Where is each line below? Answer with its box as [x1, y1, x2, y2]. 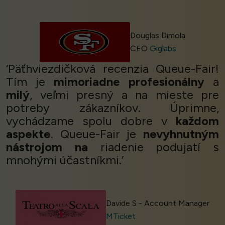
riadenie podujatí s [87, 140, 219, 155]
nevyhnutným [143, 127, 219, 142]
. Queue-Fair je [51, 127, 143, 142]
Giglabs [149, 44, 176, 54]
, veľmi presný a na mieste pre [30, 87, 219, 102]
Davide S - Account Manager [105, 198, 209, 208]
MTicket [105, 211, 136, 221]
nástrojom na [6, 140, 88, 155]
